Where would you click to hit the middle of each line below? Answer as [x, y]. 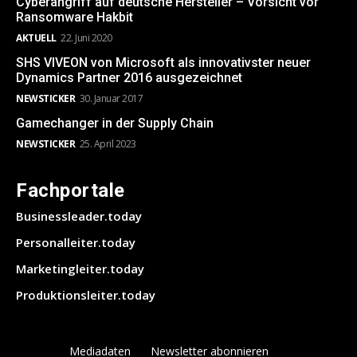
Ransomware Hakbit [75, 17]
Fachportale [71, 190]
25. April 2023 [108, 143]
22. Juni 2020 [86, 37]
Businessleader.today [79, 216]
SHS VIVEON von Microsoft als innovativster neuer [163, 62]
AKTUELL [36, 37]
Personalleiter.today [76, 242]
